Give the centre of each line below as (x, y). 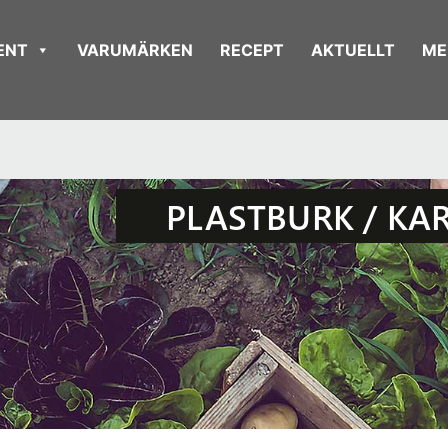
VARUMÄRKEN (135, 50)
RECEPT (251, 50)
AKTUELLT (352, 50)
